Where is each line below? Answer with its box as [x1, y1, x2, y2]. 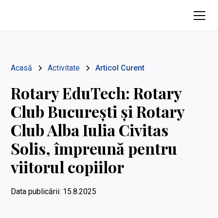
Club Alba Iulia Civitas [11, 119, 169, 140]
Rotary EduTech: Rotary [11, 82, 182, 103]
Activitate [48, 63, 80, 73]
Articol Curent [95, 63, 145, 73]
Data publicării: [11, 187, 61, 196]
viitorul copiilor [11, 156, 125, 177]
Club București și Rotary [11, 101, 185, 122]
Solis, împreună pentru [11, 138, 178, 159]
